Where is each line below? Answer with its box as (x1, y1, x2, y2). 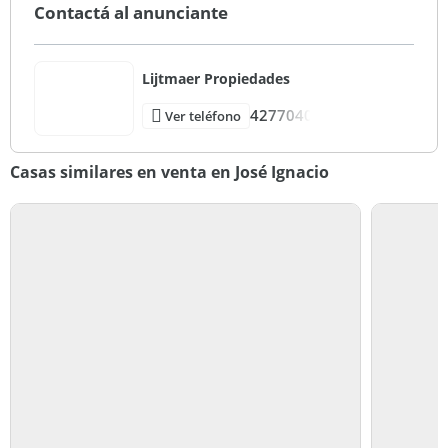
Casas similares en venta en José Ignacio (10, 161, 329, 183)
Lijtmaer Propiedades (142, 68, 290, 88)
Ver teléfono (165, 106, 241, 125)
